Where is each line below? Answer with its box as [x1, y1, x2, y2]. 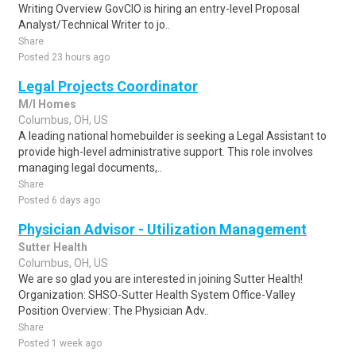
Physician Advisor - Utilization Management [18, 221, 307, 238]
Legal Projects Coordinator [18, 78, 198, 95]
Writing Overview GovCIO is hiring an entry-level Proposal [18, 2, 300, 15]
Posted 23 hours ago [18, 52, 110, 63]
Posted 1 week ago [18, 338, 102, 349]
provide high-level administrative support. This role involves [18, 145, 313, 158]
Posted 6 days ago [18, 195, 100, 206]
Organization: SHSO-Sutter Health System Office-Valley [18, 288, 296, 301]
